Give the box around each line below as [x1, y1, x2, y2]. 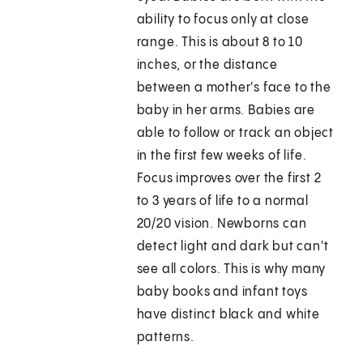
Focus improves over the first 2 [136, 172, 322, 186]
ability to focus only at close [136, 13, 310, 28]
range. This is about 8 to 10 [136, 36, 304, 50]
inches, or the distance [136, 58, 279, 73]
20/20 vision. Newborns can [136, 217, 307, 232]
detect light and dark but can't [136, 240, 329, 254]
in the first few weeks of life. [136, 149, 307, 164]
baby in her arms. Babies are [136, 104, 316, 118]
